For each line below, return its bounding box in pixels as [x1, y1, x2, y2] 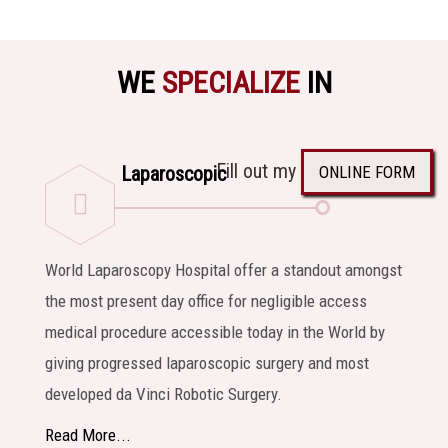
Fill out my [216, 158, 301, 183]
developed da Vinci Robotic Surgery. [45, 383, 282, 404]
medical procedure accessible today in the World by [45, 321, 385, 342]
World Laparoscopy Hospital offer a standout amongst [45, 259, 402, 280]
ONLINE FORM [319, 161, 415, 182]
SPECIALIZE [161, 64, 300, 100]
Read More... [45, 424, 131, 445]
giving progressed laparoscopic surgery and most [45, 352, 369, 373]
